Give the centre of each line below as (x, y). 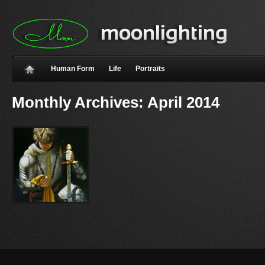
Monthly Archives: (80, 102)
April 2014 (183, 102)
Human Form (73, 69)
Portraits (150, 69)
